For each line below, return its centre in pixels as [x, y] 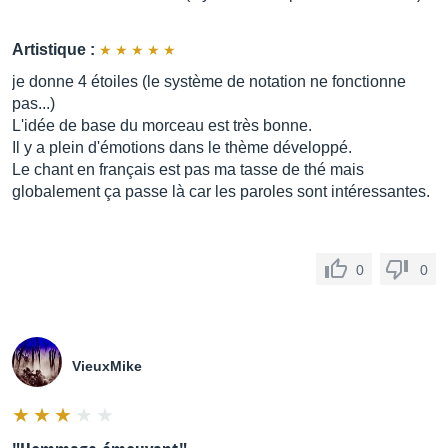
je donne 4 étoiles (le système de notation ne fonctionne [209, 81]
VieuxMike [107, 366]
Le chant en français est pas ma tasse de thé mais [188, 169]
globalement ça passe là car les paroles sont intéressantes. [221, 191]
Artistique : [53, 49]
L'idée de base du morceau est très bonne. [162, 125]
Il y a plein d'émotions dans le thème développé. [182, 147]
